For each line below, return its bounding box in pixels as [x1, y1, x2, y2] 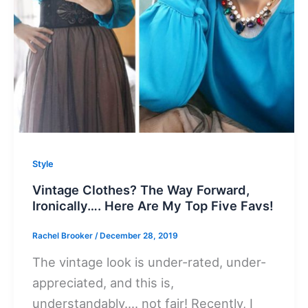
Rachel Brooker [32, 230, 96, 241]
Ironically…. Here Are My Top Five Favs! [32, 198, 274, 214]
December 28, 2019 [100, 230, 179, 241]
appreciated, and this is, [32, 275, 175, 291]
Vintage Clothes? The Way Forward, [32, 182, 250, 198]
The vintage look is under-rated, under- [32, 254, 267, 270]
